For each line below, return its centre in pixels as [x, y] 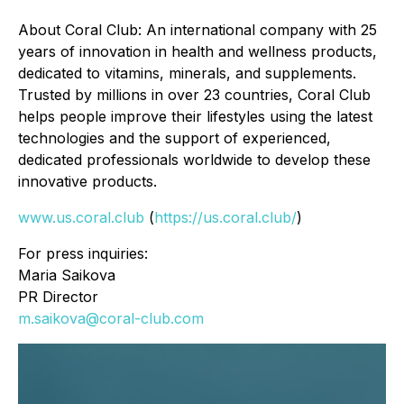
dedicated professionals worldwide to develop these [194, 160]
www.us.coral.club [81, 217]
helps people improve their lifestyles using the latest [195, 116]
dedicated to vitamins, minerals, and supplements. [187, 73]
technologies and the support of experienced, [174, 138]
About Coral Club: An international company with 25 [197, 30]
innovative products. [87, 181]
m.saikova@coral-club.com [111, 318]
